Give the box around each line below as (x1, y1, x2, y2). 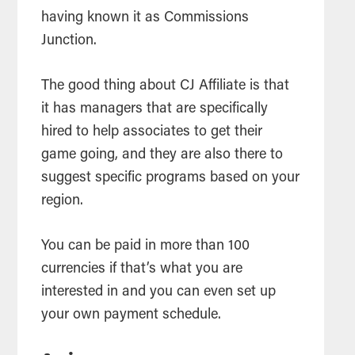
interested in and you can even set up (41, 284, 277, 300)
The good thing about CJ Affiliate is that (41, 78, 290, 94)
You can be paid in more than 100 (41, 239, 250, 254)
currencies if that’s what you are (41, 261, 243, 277)
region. (41, 193, 88, 208)
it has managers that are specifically (41, 101, 269, 116)
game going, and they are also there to (41, 147, 284, 162)
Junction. (41, 33, 101, 48)
